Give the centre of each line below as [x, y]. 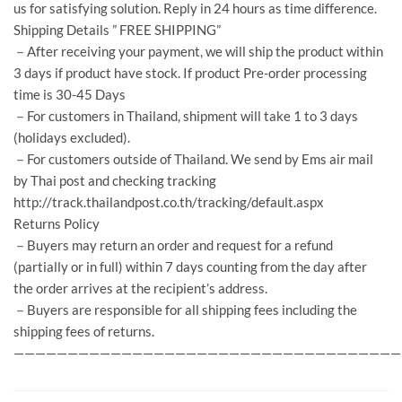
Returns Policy [57, 223]
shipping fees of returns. [84, 331]
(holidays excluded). [72, 137]
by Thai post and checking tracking [115, 180]
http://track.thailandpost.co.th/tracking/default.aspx [169, 202]
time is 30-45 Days [70, 94]
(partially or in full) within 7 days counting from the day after [190, 267]
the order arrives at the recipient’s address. [140, 288]
